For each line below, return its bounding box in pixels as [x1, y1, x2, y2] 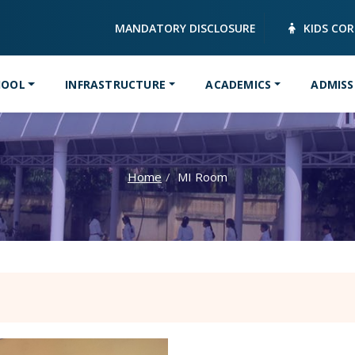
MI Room [177, 169, 227, 185]
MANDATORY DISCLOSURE [115, 20, 256, 36]
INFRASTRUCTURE [65, 76, 166, 92]
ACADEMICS [205, 76, 272, 92]
